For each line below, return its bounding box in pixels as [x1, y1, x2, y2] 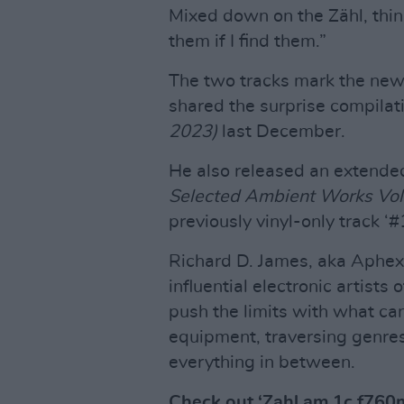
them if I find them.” [169, 32, 326, 50]
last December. [217, 123, 345, 141]
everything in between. [169, 353, 355, 372]
